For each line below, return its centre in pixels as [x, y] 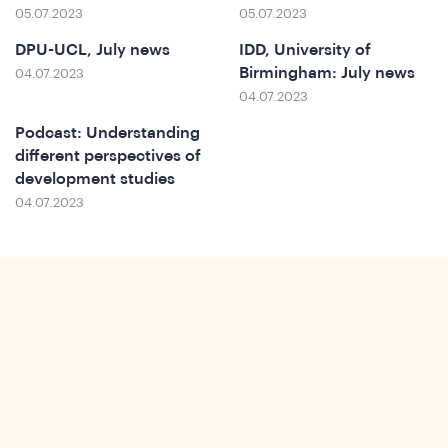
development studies [95, 179]
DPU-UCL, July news [92, 49]
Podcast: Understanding [107, 133]
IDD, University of [305, 49]
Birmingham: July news [327, 72]
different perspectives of [108, 156]
